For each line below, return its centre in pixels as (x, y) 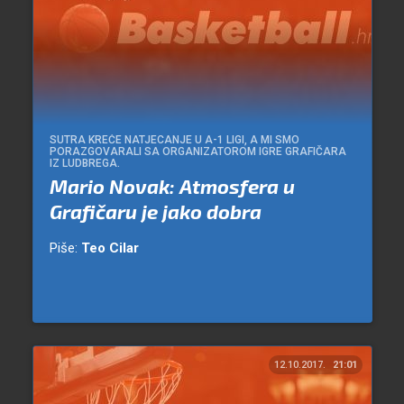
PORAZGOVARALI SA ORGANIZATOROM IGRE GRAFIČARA (197, 152)
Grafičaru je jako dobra (155, 211)
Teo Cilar (110, 248)
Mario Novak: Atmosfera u (172, 186)
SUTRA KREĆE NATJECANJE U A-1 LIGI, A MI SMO (174, 140)
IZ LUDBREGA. (84, 164)
